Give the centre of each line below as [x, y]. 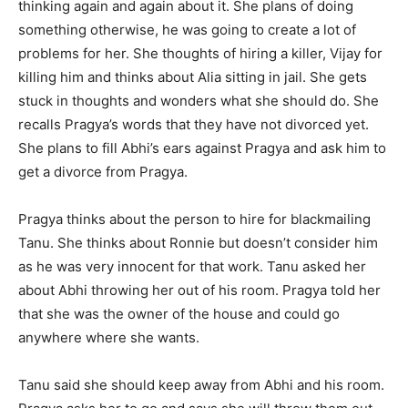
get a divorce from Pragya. [103, 172]
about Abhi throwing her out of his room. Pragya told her [199, 290]
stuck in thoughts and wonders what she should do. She [199, 101]
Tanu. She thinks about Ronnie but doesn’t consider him [198, 243]
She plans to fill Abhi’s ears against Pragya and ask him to [202, 148]
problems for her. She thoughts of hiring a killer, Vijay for [200, 53]
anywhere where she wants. [109, 337]
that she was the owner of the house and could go [179, 314]
